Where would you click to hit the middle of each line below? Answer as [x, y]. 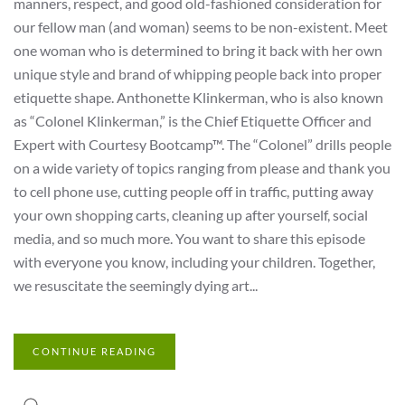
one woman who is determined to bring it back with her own [198, 50]
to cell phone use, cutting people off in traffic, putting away [193, 191]
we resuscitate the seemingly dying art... [136, 285]
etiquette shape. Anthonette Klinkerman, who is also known [198, 97]
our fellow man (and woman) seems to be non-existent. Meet [201, 27]
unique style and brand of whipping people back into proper [198, 74]
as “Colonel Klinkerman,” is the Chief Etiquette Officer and [193, 121]
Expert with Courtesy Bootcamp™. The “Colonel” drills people [202, 144]
